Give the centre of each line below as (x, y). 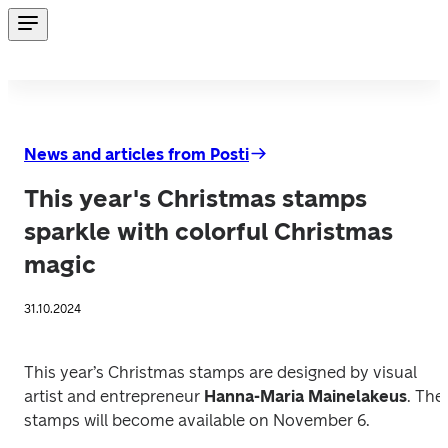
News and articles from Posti (136, 154)
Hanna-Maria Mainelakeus (305, 396)
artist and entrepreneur (114, 396)
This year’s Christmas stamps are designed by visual (220, 372)
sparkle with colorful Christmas (208, 231)
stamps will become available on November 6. (197, 420)
